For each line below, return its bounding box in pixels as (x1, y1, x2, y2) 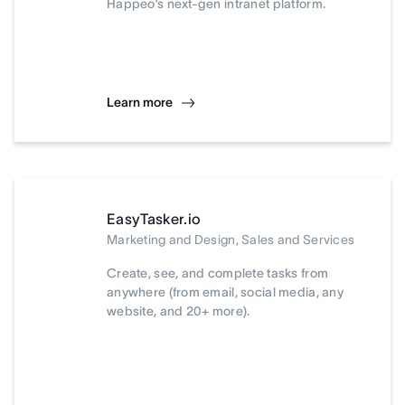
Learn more (107, 95, 173, 109)
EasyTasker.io (107, 211, 202, 227)
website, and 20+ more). (107, 304, 250, 318)
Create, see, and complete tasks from (107, 266, 329, 280)
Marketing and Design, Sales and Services (107, 232, 355, 247)
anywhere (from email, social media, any (107, 285, 344, 299)
